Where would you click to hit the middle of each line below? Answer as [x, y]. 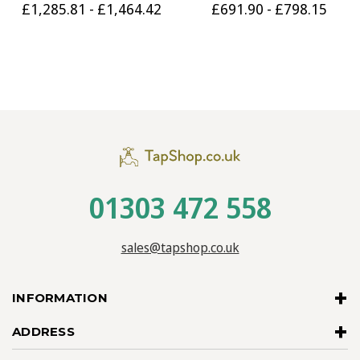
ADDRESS [43, 331]
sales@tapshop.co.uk [180, 247]
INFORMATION [60, 297]
